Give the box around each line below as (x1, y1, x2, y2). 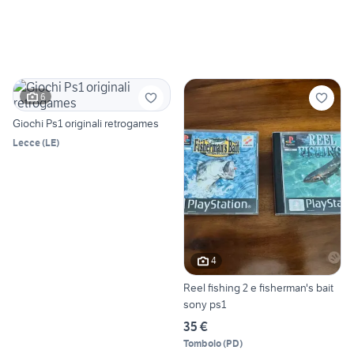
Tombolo (183, 337, 221, 349)
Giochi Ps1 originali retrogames (13, 116, 159, 131)
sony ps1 (183, 296, 226, 311)
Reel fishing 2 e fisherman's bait (183, 280, 333, 295)
